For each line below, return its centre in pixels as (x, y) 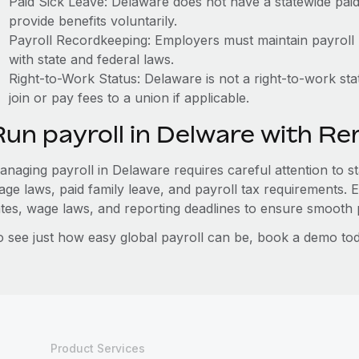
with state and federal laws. (91, 59)
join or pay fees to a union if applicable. (129, 98)
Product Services (97, 348)
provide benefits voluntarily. (93, 21)
